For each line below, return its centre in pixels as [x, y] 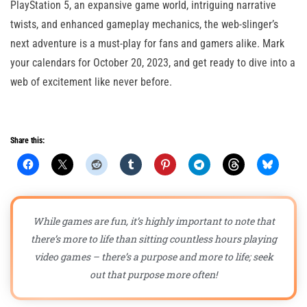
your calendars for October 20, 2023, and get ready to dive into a [153, 63]
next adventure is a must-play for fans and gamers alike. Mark [147, 44]
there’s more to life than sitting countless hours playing [153, 239]
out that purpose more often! [153, 275]
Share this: [27, 141]
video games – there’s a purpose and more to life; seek [153, 257]
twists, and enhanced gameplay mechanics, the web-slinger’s [144, 25]
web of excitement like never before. [91, 82]
